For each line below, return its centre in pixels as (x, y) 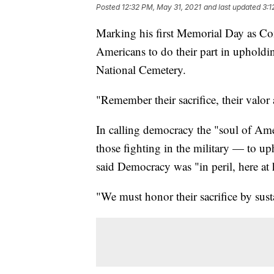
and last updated (232, 7)
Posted (109, 7)
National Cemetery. (141, 70)
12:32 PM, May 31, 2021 (161, 7)
